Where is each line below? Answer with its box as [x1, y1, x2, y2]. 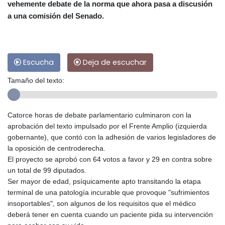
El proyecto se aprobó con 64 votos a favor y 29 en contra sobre [8, 155, 212, 164]
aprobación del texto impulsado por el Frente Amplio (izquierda [8, 122, 207, 131]
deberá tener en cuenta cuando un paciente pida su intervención [8, 210, 213, 219]
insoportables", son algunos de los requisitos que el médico [8, 199, 196, 208]
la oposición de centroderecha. [8, 144, 105, 153]
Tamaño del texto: [8, 76, 64, 85]
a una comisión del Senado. [8, 12, 104, 21]
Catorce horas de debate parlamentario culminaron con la [8, 111, 191, 120]
